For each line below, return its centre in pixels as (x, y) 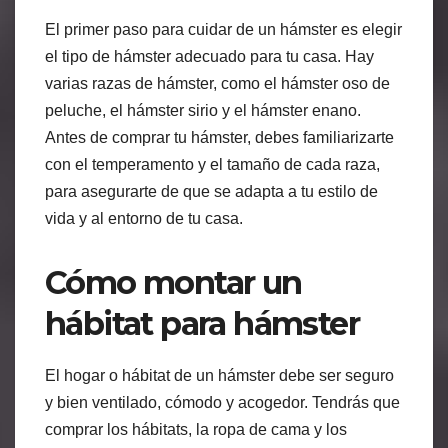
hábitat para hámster (202, 323)
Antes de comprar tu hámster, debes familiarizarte (219, 137)
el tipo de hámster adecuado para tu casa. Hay (209, 56)
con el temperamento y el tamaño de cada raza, (212, 164)
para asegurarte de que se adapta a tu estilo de (211, 191)
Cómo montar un (173, 282)
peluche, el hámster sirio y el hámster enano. (203, 110)
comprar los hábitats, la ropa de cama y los (196, 429)
